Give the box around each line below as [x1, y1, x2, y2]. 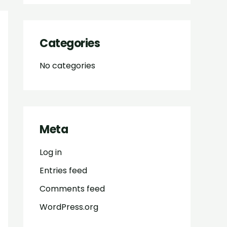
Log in [40, 146, 62, 158]
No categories [40, 60, 95, 72]
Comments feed [40, 182, 105, 195]
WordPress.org [40, 201, 98, 213]
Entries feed [40, 164, 87, 176]
